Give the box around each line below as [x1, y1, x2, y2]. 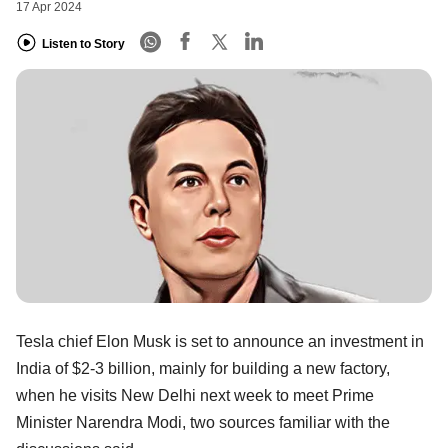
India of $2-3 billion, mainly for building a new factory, [16, 359, 390, 377]
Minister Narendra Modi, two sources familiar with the [16, 413, 390, 431]
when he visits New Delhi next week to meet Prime [16, 386, 374, 404]
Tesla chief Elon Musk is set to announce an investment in [16, 332, 424, 350]
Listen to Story [42, 36, 125, 51]
